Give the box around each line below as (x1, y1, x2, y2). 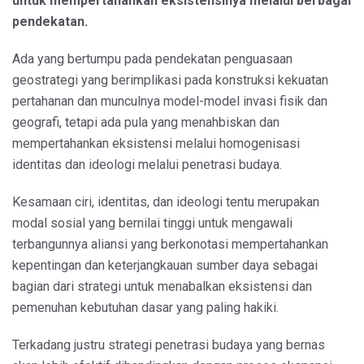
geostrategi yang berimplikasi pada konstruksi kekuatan (12, 71, 328, 88)
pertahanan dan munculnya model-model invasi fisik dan (12, 93, 327, 109)
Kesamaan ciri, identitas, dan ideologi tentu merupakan (12, 193, 319, 210)
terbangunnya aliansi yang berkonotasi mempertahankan (12, 236, 328, 252)
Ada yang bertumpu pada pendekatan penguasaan (12, 50, 292, 67)
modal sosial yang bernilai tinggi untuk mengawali (12, 214, 292, 231)
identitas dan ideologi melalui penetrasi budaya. (12, 156, 285, 172)
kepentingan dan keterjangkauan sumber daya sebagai (12, 257, 318, 273)
